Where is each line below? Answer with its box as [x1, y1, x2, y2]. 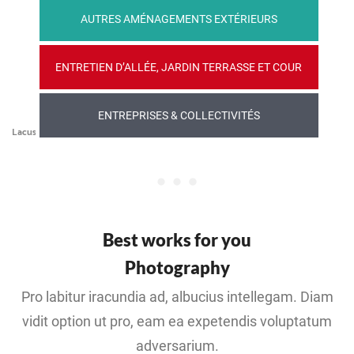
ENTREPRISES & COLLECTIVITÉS [97, 109, 260, 122]
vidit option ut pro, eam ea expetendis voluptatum [22, 313, 332, 331]
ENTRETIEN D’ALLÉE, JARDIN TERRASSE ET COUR [55, 61, 303, 73]
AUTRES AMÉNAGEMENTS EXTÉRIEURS [80, 13, 277, 25]
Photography [124, 257, 230, 279]
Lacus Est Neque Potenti [12, 125, 116, 141]
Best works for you [103, 229, 251, 251]
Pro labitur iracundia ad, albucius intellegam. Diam [21, 288, 333, 307]
